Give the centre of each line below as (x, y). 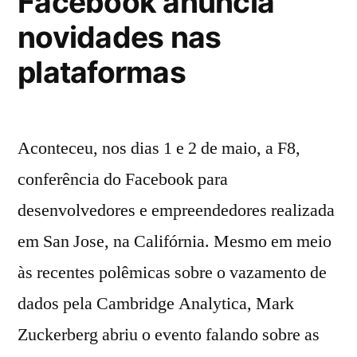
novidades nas (120, 37)
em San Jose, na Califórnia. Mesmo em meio (175, 242)
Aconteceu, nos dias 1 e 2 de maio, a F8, (159, 149)
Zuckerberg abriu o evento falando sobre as (169, 335)
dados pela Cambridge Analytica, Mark (156, 304)
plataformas (102, 73)
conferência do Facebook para (123, 180)
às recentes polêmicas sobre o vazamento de (172, 273)
